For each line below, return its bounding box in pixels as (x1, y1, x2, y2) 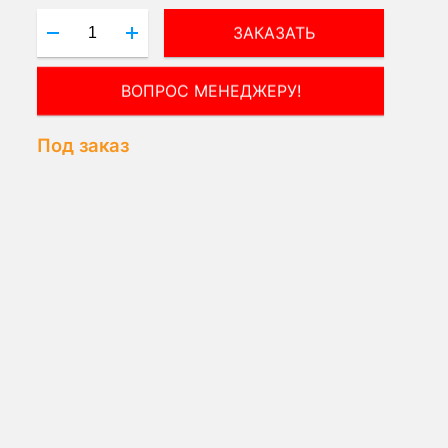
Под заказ (37, 133, 130, 156)
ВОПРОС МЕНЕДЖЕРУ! (120, 80, 301, 101)
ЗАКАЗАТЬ (232, 22, 315, 43)
